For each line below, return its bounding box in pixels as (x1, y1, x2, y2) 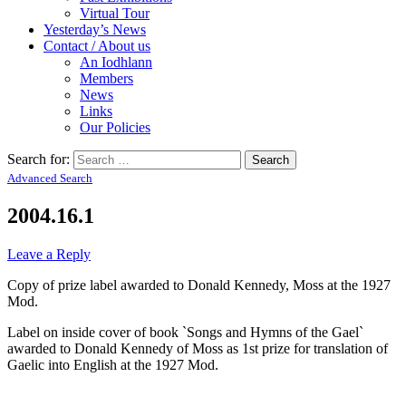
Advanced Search (7, 170, 92, 185)
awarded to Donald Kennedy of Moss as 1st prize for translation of (7, 340, 388, 356)
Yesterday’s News (43, 21, 146, 37)
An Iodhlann (80, 53, 152, 70)
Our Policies (80, 119, 150, 135)
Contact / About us (43, 37, 150, 53)
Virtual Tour (80, 5, 150, 21)
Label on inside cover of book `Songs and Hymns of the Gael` (7, 324, 363, 340)
